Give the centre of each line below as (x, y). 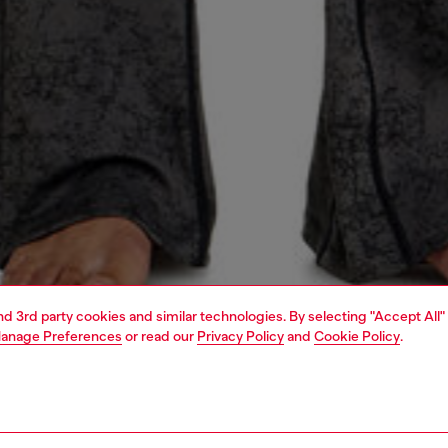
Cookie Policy (357, 336)
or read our (159, 336)
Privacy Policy (240, 336)
